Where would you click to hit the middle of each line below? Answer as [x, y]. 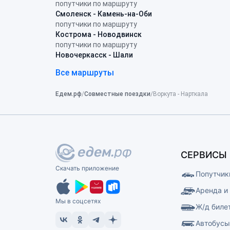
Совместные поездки [117, 94]
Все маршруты [85, 72]
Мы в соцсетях [78, 201]
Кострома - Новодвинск [99, 34]
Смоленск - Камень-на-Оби [104, 14]
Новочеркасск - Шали [94, 55]
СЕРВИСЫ [204, 155]
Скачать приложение [87, 168]
